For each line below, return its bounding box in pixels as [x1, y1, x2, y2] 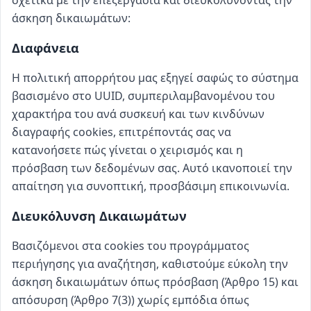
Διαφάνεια [12, 40, 79, 56]
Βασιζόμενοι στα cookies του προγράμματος [12, 238, 249, 253]
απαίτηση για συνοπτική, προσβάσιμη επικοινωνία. [12, 178, 289, 194]
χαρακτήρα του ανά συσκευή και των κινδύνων [12, 106, 264, 121]
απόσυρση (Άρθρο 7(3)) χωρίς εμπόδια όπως [12, 292, 249, 308]
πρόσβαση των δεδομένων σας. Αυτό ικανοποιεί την [12, 160, 292, 176]
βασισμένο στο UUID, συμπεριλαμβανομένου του [12, 88, 275, 103]
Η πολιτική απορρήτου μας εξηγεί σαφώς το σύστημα [12, 70, 299, 85]
